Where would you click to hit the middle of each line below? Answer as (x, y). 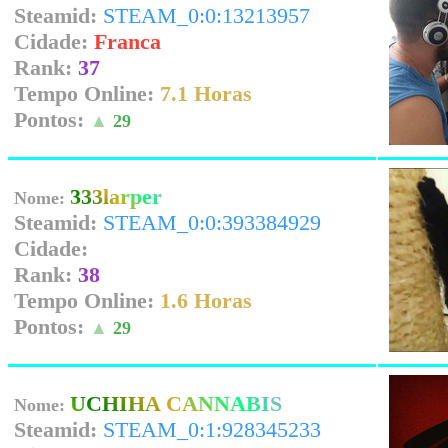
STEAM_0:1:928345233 (212, 429)
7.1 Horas (206, 93)
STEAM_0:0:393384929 (212, 222)
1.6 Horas (206, 300)
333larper (116, 196)
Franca (127, 41)
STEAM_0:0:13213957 (206, 15)
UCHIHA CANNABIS (176, 403)
